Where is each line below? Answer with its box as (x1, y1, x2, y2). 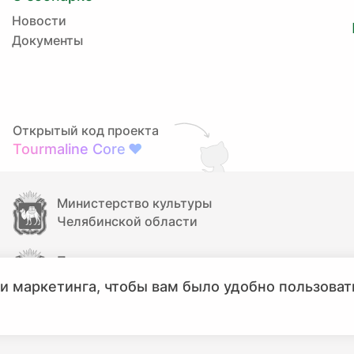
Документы (11, 32, 83, 48)
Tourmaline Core (13, 141, 126, 157)
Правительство (57, 253, 154, 269)
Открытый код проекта (13, 122, 159, 138)
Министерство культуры (57, 195, 212, 212)
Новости (11, 13, 66, 28)
